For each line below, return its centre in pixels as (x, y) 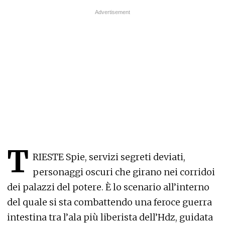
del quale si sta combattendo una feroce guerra (109, 202)
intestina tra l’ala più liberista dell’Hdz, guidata (110, 217)
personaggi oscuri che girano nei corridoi (124, 172)
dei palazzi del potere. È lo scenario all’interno (108, 187)
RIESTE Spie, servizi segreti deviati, (109, 157)
